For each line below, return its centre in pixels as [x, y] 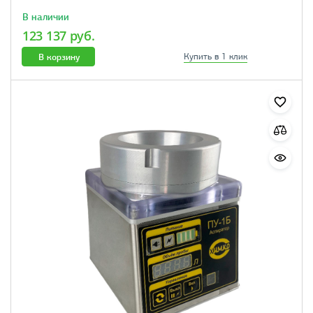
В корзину [59, 57]
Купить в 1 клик [216, 57]
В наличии [45, 16]
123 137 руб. [59, 36]
